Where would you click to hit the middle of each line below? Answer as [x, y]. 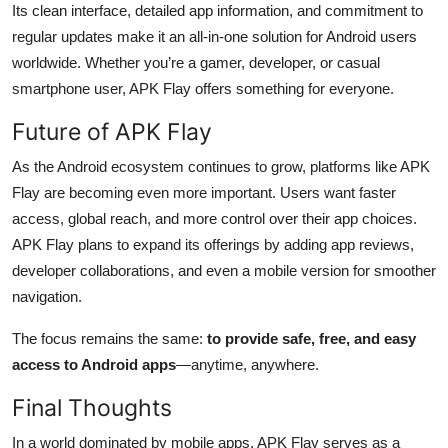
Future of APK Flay [112, 131]
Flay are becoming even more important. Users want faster [204, 192]
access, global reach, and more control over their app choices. [214, 218]
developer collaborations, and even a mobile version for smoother [224, 270]
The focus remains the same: [109, 338]
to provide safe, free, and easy [311, 338]
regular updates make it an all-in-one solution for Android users [214, 36]
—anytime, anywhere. [247, 364]
